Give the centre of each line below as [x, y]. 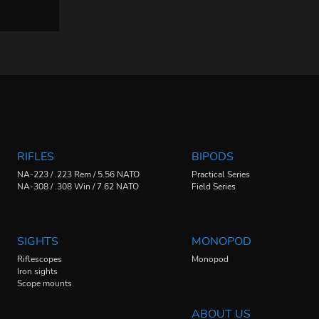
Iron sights [37, 272]
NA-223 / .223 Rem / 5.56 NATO [78, 175]
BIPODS [213, 157]
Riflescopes [40, 260]
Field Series [214, 187]
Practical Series [221, 175]
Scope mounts [45, 284]
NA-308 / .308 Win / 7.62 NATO [78, 187]
